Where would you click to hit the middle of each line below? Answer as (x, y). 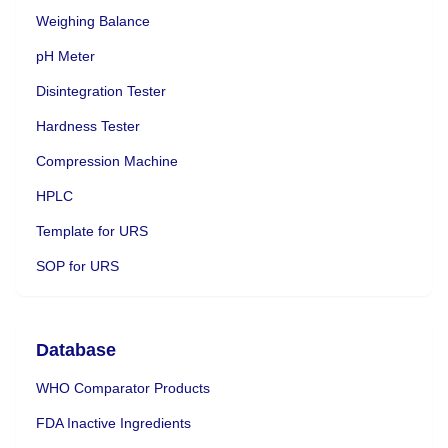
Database (76, 349)
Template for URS (92, 230)
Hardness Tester (88, 125)
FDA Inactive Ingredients (113, 422)
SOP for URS (77, 265)
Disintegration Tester (101, 90)
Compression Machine (107, 160)
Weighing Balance (93, 20)
